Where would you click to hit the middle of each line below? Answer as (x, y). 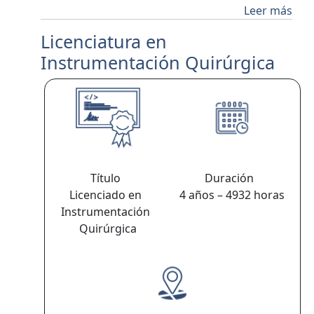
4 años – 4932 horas (232, 195)
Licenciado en (108, 195)
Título (108, 178)
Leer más (268, 11)
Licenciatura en (104, 41)
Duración (232, 178)
